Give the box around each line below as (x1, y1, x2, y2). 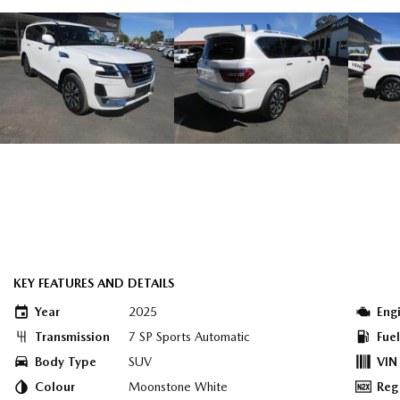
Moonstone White (129, 379, 228, 394)
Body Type (35, 354, 96, 369)
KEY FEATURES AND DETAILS (13, 275, 174, 290)
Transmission (35, 329, 110, 344)
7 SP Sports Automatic (129, 329, 250, 344)
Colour (35, 379, 75, 394)
